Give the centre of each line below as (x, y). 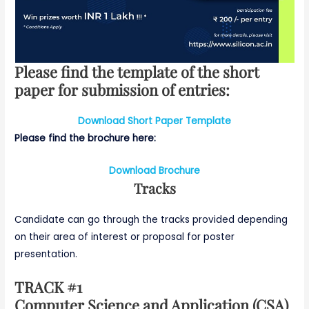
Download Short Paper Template (154, 121)
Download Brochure (154, 170)
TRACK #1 (49, 286)
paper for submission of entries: (122, 90)
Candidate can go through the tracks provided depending (151, 219)
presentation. (46, 254)
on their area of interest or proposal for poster (125, 237)
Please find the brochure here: (86, 139)
